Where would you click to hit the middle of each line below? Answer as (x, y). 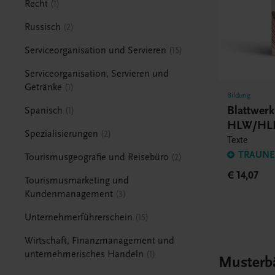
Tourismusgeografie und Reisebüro (97, 157)
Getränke (44, 87)
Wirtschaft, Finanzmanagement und (100, 240)
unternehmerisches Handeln (84, 254)
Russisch (43, 27)
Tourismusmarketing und (77, 180)
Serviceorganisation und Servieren (96, 50)
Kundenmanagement (69, 194)
